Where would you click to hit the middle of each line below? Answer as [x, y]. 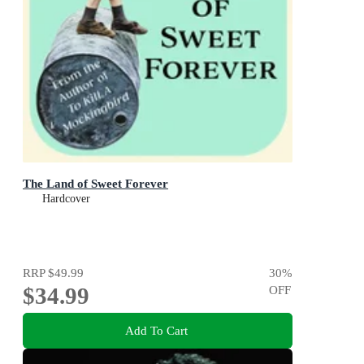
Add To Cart [156, 331]
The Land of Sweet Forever [95, 184]
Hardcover [66, 199]
